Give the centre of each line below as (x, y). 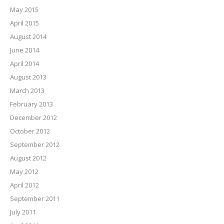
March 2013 (27, 91)
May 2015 (24, 10)
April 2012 (24, 185)
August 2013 (28, 77)
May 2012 (24, 172)
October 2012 (30, 131)
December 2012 (33, 118)
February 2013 (31, 104)
